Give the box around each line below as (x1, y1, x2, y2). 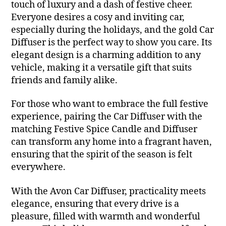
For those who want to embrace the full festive (11, 98, 209, 110)
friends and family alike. (11, 74, 118, 86)
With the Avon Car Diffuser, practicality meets (11, 185, 206, 197)
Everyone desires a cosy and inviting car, (11, 11, 185, 23)
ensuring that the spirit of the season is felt (11, 149, 193, 161)
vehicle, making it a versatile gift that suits (11, 62, 192, 74)
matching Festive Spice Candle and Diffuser (11, 124, 198, 136)
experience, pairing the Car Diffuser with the (11, 111, 203, 123)
